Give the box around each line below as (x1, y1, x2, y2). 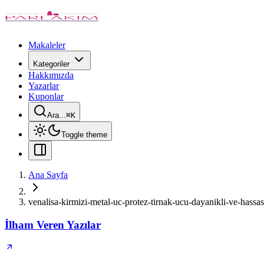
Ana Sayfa (28, 170, 68, 180)
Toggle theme (61, 130, 107, 139)
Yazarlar (28, 81, 59, 91)
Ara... (47, 111, 66, 120)
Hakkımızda (28, 70, 74, 80)
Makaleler (28, 40, 65, 50)
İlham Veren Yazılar (5, 218, 101, 231)
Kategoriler (33, 60, 70, 68)
